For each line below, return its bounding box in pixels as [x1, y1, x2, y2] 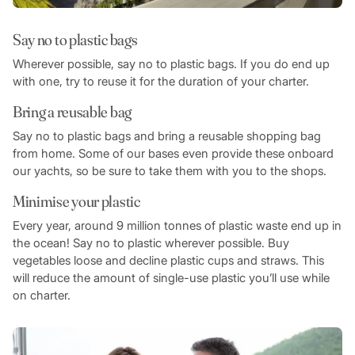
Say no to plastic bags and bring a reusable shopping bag [12, 128, 321, 144]
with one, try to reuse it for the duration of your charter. [12, 74, 312, 90]
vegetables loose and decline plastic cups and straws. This [12, 253, 324, 269]
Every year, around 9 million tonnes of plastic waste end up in [12, 218, 342, 234]
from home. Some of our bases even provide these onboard [12, 146, 334, 162]
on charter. [12, 288, 74, 303]
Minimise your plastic [12, 191, 143, 212]
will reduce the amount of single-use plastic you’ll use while [12, 270, 330, 286]
